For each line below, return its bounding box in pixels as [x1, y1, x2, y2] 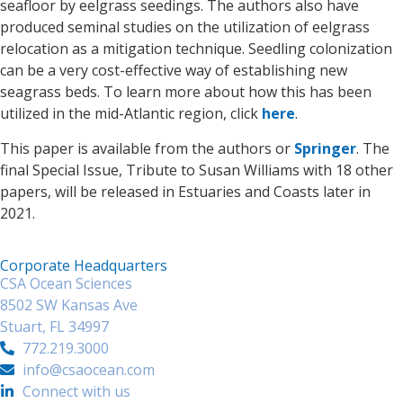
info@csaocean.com [22, 360, 155, 380]
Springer [294, 138, 356, 158]
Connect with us [22, 381, 130, 401]
